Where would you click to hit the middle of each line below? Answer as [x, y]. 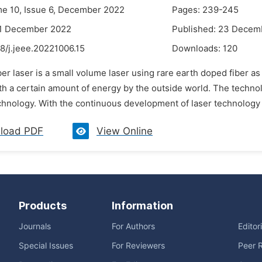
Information [142, 206]
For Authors [133, 226]
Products [43, 206]
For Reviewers [138, 246]
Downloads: [197, 49]
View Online [125, 131]
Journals [35, 226]
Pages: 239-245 [205, 10]
